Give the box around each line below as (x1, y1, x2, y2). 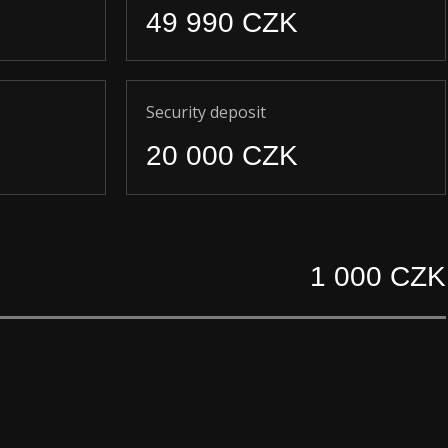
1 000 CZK (310, 261, 446, 292)
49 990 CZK (146, 7, 298, 38)
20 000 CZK (146, 140, 298, 171)
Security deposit (146, 101, 266, 123)
